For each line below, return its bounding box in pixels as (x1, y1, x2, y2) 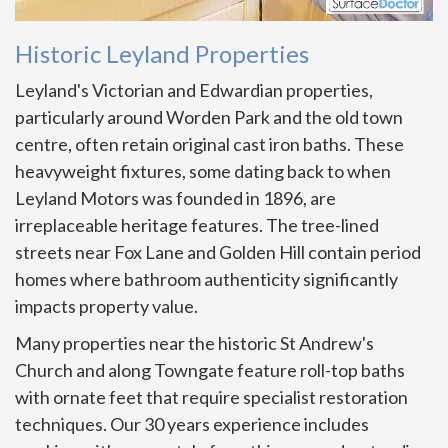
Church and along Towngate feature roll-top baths (15, 359, 405, 382)
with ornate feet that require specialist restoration (15, 386, 408, 409)
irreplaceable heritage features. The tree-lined (15, 214, 379, 237)
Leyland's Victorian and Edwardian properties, (15, 79, 373, 102)
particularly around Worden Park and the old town (15, 106, 403, 129)
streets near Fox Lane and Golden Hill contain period (15, 241, 421, 264)
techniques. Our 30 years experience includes (15, 413, 369, 436)
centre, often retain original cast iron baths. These (15, 133, 404, 156)
